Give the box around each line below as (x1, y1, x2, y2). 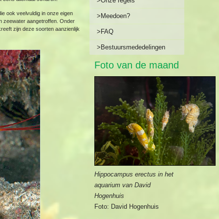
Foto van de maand (94, 60, 179, 70)
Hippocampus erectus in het (94, 171, 174, 178)
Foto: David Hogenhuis (94, 203, 159, 210)
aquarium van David (94, 181, 151, 189)
